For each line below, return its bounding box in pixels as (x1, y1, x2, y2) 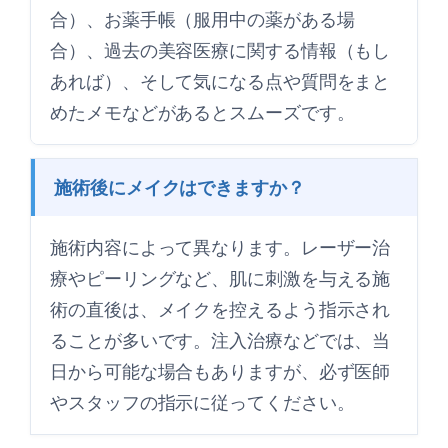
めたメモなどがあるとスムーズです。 (50, 99, 355, 126)
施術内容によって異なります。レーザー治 (50, 234, 391, 261)
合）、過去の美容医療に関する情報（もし (50, 37, 391, 64)
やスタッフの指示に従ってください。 (50, 389, 355, 416)
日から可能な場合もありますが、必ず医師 (50, 358, 391, 385)
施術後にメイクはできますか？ (54, 174, 305, 201)
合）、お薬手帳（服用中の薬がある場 (50, 6, 355, 33)
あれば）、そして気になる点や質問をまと (50, 68, 391, 95)
